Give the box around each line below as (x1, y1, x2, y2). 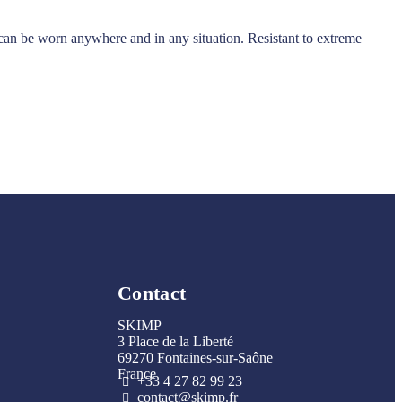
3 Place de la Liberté (117, 333, 233, 349)
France (117, 365, 156, 381)
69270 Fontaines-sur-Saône (117, 349, 273, 365)
